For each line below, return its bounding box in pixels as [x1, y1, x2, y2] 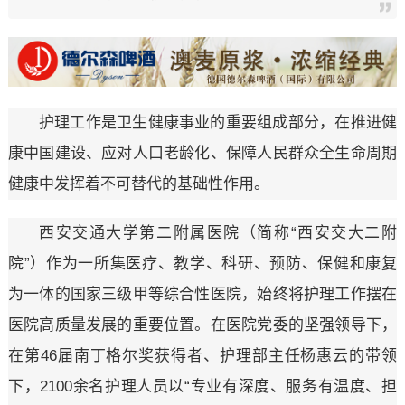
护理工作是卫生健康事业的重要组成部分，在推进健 [38, 114, 398, 132]
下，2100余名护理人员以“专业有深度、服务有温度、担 [7, 378, 398, 396]
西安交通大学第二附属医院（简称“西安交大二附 [38, 224, 398, 242]
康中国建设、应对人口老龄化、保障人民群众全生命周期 [7, 145, 398, 163]
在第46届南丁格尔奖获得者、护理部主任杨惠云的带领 [7, 347, 398, 365]
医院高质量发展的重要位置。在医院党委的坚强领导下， [7, 316, 398, 334]
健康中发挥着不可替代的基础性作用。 [7, 175, 269, 193]
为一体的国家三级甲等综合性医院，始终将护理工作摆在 [7, 286, 398, 304]
